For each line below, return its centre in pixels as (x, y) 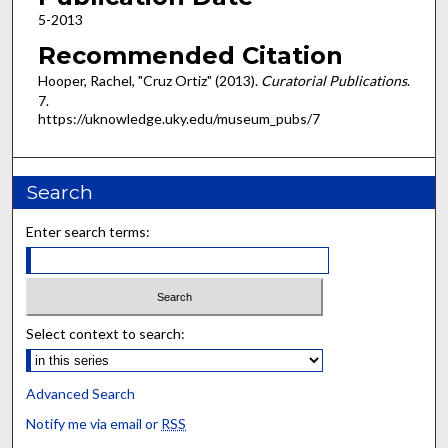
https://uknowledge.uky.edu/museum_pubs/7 (178, 119)
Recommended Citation (190, 56)
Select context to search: (106, 334)
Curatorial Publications (333, 81)
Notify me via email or (94, 424)
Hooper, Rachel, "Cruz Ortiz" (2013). (149, 81)
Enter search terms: (88, 231)
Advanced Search (81, 394)
